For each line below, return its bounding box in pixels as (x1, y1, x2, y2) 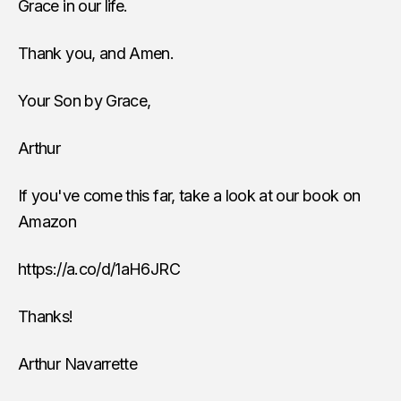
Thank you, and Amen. (18, 43, 175, 63)
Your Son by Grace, (18, 90, 151, 110)
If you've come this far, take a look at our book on (18, 185, 361, 205)
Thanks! (18, 306, 73, 326)
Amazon (18, 211, 77, 231)
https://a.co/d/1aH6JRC (18, 259, 180, 278)
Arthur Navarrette (18, 354, 138, 373)
